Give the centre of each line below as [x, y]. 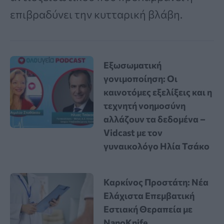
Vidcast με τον [133, 133]
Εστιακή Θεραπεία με [148, 209]
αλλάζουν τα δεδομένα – [155, 119]
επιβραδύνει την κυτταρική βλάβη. [96, 14]
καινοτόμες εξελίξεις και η [158, 92]
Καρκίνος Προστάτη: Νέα [156, 182]
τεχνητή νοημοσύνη [145, 106]
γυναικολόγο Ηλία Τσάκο [157, 146]
